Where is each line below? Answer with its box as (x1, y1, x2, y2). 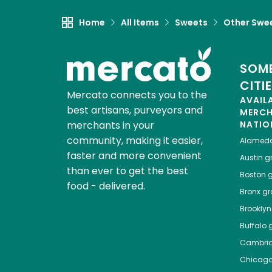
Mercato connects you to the (66, 88, 207, 103)
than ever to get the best (66, 164, 188, 178)
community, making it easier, (66, 134, 203, 148)
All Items (121, 16, 159, 29)
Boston (239, 169, 266, 180)
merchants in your (66, 118, 154, 133)
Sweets (175, 16, 208, 29)
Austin (239, 152, 263, 163)
